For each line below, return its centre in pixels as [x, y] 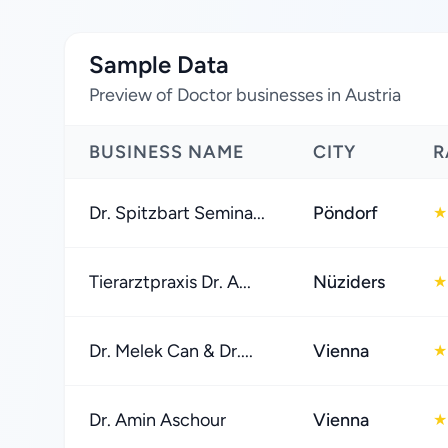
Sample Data [159, 64]
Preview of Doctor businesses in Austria [245, 95]
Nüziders [349, 282]
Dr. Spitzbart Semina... [177, 213]
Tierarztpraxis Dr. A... [170, 282]
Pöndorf [345, 213]
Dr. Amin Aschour [157, 420]
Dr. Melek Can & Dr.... [171, 351]
